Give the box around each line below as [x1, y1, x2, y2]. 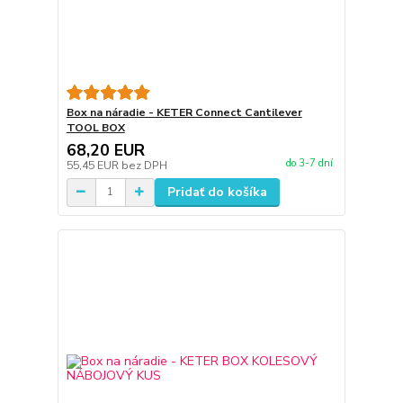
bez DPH [121, 157, 167, 173]
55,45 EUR [66, 157, 121, 173]
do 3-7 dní [285, 157, 333, 170]
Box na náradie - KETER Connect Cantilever [66, 104, 302, 120]
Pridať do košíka [166, 183, 267, 201]
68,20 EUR [66, 139, 145, 161]
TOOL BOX [66, 120, 125, 135]
